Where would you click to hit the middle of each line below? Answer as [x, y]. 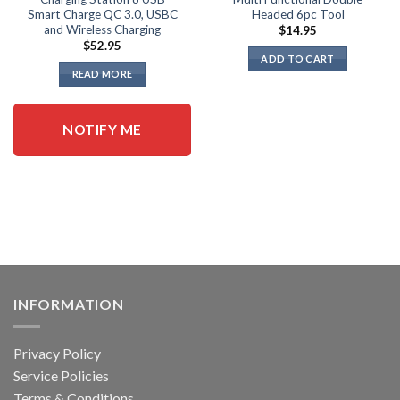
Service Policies [61, 375]
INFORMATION [69, 304]
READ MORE [102, 74]
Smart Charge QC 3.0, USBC [102, 14]
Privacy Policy [57, 353]
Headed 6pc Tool [298, 14]
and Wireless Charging [102, 29]
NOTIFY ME [102, 130]
